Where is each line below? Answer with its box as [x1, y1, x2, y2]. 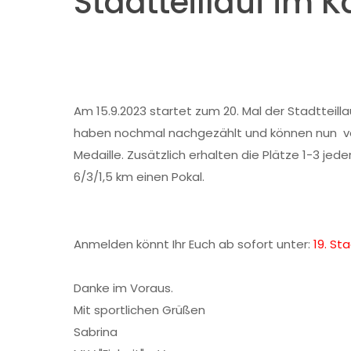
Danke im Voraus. [74, 280, 173, 296]
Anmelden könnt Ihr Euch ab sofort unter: [74, 236, 313, 252]
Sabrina [74, 324, 121, 340]
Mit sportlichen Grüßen [74, 302, 205, 318]
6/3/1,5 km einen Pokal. [74, 168, 208, 185]
